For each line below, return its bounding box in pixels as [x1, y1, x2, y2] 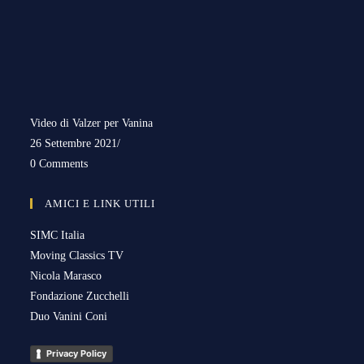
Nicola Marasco [30, 269, 102, 282]
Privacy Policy [46, 347, 107, 359]
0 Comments [30, 157, 89, 170]
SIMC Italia [30, 228, 85, 241]
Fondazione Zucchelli [30, 289, 130, 302]
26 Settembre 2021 [30, 136, 118, 149]
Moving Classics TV [30, 249, 124, 262]
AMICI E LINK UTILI [45, 197, 156, 210]
